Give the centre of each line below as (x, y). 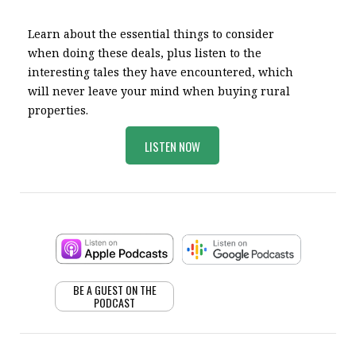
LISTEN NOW (172, 146)
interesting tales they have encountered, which (161, 72)
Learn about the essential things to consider (151, 34)
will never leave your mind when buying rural (159, 91)
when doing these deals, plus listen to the (145, 53)
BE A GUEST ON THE (114, 290)
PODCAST (114, 303)
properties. (58, 110)
